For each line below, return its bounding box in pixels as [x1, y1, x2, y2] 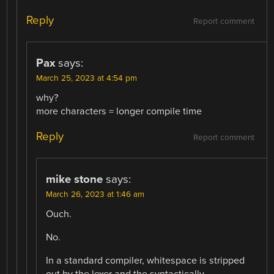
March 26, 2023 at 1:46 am [46, 189, 145, 199]
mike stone [46, 172, 103, 186]
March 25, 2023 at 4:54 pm [36, 73, 138, 83]
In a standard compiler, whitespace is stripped [46, 254, 245, 267]
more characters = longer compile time [36, 105, 202, 117]
